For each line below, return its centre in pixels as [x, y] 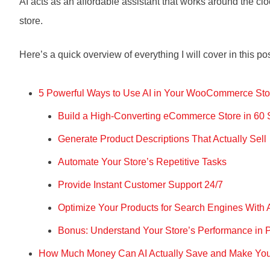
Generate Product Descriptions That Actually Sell [162, 139]
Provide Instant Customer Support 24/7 [140, 185]
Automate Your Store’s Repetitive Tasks [142, 162]
